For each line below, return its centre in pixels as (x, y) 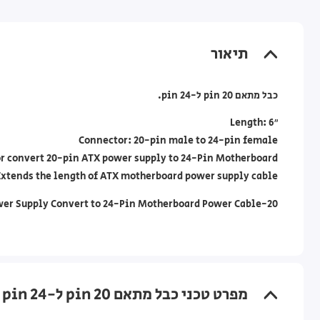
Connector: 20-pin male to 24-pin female (178, 141)
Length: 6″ (254, 123)
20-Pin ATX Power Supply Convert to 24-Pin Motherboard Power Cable (272, 205)
